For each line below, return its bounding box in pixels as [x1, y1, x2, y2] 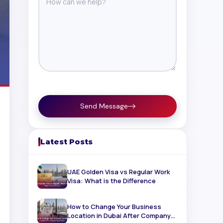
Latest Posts [40, 137, 93, 147]
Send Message [80, 102, 128, 111]
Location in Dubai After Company [67, 211, 171, 221]
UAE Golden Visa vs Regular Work [67, 167, 170, 177]
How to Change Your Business [67, 202, 161, 212]
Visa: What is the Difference [104, 176, 156, 186]
